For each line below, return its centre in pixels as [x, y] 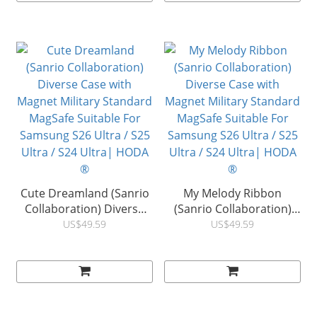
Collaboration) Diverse [85, 209]
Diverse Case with [232, 225]
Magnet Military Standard [232, 240]
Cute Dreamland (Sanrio [85, 194]
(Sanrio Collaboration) [232, 209]
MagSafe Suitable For [232, 256]
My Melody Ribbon [232, 194]
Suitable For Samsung [85, 256]
